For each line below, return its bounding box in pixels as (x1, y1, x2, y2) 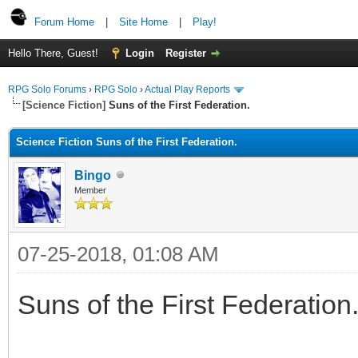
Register (165, 47, 206, 59)
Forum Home (34, 16, 94, 28)
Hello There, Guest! (8, 47, 101, 59)
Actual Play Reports (145, 84, 230, 95)
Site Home (119, 16, 168, 28)
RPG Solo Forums (8, 84, 86, 95)
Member (74, 185, 106, 195)
